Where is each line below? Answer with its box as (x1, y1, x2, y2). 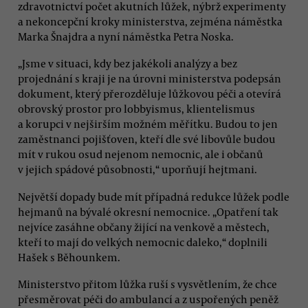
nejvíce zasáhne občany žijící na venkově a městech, (18, 219, 269, 234)
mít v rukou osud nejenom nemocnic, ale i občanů (18, 147, 263, 162)
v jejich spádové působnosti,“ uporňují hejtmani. (18, 162, 257, 177)
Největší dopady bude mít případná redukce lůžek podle (18, 189, 289, 203)
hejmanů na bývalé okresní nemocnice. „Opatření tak (18, 204, 278, 219)
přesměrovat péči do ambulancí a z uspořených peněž (18, 291, 278, 306)
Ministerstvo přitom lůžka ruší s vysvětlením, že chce (18, 276, 277, 291)
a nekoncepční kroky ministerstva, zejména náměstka (18, 14, 283, 28)
